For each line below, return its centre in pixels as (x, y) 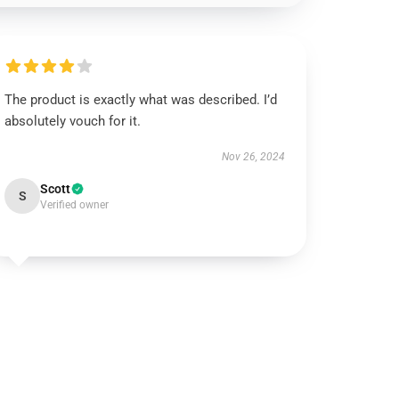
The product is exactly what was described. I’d (141, 100)
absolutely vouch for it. (73, 121)
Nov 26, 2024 (253, 157)
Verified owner (75, 205)
